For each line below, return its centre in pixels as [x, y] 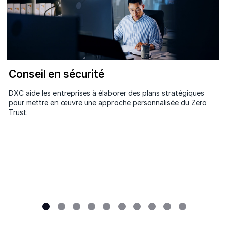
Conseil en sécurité [56, 74]
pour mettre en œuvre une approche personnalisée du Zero [107, 103]
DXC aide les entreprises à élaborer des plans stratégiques [106, 93]
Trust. [18, 112]
